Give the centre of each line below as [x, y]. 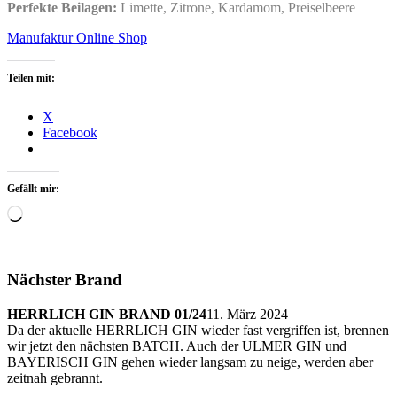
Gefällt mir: [33, 188]
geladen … [53, 228]
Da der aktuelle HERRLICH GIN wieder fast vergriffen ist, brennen [198, 331]
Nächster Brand [65, 280]
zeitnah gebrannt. [55, 378]
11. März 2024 [247, 315]
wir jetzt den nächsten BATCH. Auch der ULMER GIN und [177, 346]
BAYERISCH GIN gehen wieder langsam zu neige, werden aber [190, 362]
